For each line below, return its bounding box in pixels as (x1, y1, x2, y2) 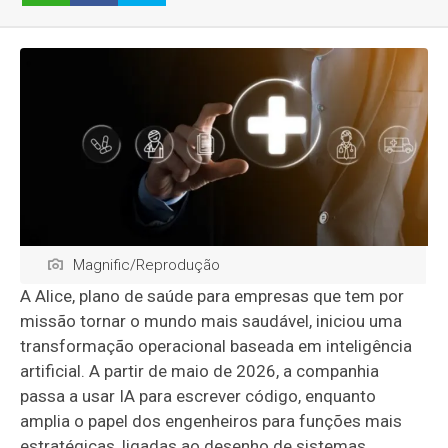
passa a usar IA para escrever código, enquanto (20, 385, 377, 406)
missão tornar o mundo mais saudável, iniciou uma (20, 310, 403, 331)
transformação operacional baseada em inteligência (20, 335, 413, 356)
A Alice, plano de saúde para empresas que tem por (20, 285, 405, 306)
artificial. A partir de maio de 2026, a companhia (20, 360, 380, 381)
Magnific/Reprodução (73, 255, 221, 274)
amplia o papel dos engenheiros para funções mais (20, 410, 403, 431)
